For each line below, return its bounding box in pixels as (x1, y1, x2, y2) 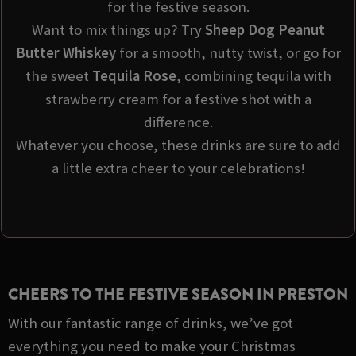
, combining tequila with (176, 67, 331, 86)
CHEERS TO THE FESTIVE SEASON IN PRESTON (8, 282, 348, 306)
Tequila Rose (91, 67, 176, 86)
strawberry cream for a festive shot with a (44, 90, 311, 109)
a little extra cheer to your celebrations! (51, 159, 305, 178)
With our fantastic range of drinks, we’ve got (8, 314, 293, 333)
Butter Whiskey (15, 44, 116, 63)
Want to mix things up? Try (31, 21, 205, 40)
